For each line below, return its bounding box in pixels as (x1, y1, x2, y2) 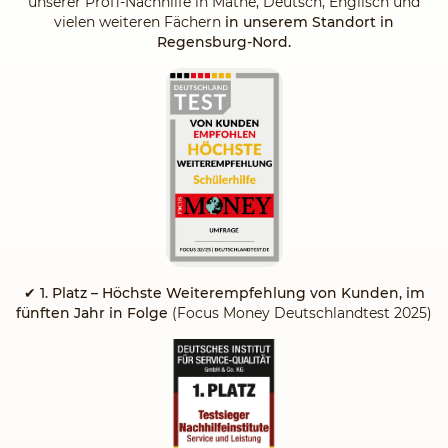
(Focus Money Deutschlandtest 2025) (168, 303, 432, 322)
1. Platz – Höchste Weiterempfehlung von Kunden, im (39, 283, 425, 302)
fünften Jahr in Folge (16, 303, 168, 322)
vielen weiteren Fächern (54, 13, 225, 31)
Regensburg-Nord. (157, 33, 291, 51)
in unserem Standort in (225, 13, 394, 31)
